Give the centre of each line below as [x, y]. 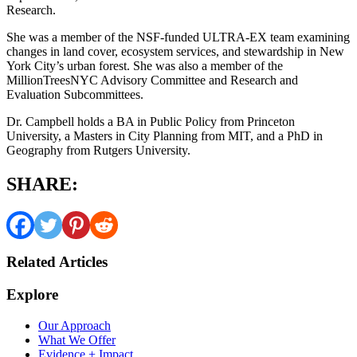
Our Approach [75, 325]
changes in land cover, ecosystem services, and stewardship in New [175, 51]
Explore [32, 294]
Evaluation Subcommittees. [75, 94]
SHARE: [42, 184]
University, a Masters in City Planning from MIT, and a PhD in [165, 135]
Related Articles [57, 262]
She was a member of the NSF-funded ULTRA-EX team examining [178, 37]
